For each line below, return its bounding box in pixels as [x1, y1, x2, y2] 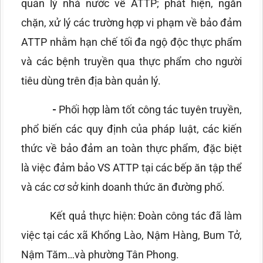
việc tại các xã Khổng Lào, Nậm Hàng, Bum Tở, [21, 229, 242, 242]
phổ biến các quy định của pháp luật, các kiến [21, 123, 242, 136]
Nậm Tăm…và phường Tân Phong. [21, 248, 181, 261]
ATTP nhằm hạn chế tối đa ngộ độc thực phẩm [21, 36, 242, 49]
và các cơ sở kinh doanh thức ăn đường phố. [21, 181, 225, 194]
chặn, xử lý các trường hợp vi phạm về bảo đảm [21, 16, 242, 29]
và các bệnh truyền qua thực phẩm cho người [21, 55, 242, 68]
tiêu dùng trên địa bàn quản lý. [21, 75, 163, 87]
